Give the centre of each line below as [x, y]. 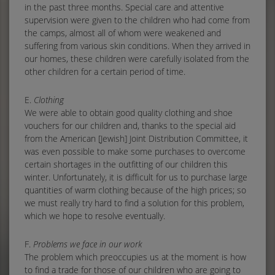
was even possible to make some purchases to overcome [135, 151]
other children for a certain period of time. [105, 71]
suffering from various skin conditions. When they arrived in [137, 45]
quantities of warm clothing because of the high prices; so [135, 190]
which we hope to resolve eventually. [95, 215]
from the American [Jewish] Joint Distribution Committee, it [136, 138]
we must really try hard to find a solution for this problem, [134, 203]
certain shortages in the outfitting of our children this [126, 164]
